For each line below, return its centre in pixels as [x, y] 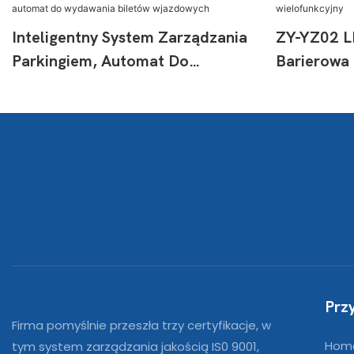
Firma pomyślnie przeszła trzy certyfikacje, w [141, 325]
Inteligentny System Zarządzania [130, 38]
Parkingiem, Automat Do [100, 61]
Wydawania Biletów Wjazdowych [130, 85]
